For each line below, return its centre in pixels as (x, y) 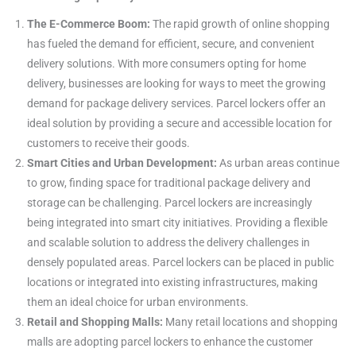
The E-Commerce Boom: (88, 24)
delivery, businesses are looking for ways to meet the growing (176, 84)
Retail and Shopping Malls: (95, 322)
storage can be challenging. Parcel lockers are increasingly (169, 203)
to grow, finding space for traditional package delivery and (168, 183)
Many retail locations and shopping (250, 322)
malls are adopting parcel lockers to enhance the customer (170, 342)
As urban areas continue (278, 163)
